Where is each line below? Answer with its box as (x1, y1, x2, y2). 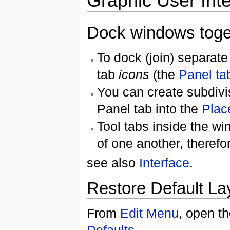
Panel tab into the (97, 102, 202, 116)
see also (86, 156, 139, 170)
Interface (139, 156, 189, 170)
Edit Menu (120, 205, 179, 220)
